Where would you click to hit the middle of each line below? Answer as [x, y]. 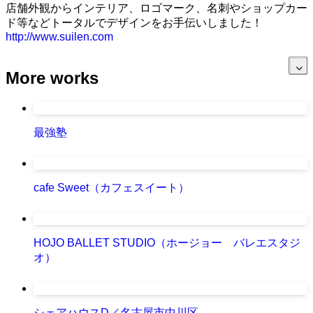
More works [52, 78]
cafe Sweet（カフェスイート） [111, 187]
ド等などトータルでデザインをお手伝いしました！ [134, 23]
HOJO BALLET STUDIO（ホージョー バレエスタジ [167, 242]
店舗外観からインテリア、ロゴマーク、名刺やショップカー [156, 8]
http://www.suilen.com [59, 37]
